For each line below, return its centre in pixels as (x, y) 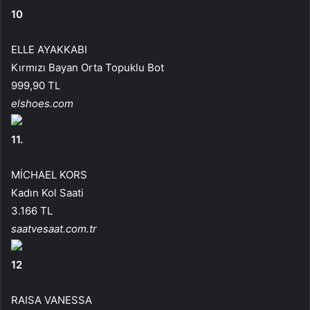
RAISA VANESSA (52, 300)
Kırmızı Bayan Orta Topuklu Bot (88, 67)
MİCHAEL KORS (49, 174)
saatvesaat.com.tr (54, 228)
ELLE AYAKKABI (49, 49)
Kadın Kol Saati (47, 192)
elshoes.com (42, 103)
